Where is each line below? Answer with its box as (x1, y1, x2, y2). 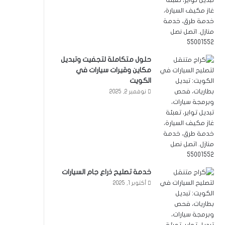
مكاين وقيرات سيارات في (76, 66, 151, 74)
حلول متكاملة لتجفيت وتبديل (61, 55, 151, 63)
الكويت (130, 76, 151, 84)
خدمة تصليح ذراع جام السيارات (62, 168, 151, 176)
